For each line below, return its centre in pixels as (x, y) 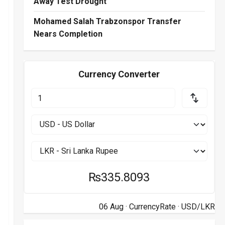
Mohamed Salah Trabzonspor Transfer (107, 21)
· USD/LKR (195, 207)
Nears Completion (68, 34)
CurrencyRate (152, 207)
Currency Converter (119, 74)
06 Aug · (114, 207)
